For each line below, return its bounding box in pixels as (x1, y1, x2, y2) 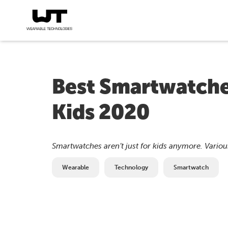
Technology (115, 164, 148, 171)
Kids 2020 (52, 100, 150, 124)
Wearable (62, 164, 89, 171)
